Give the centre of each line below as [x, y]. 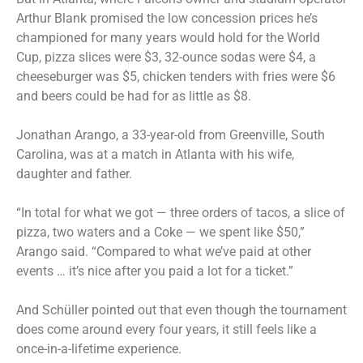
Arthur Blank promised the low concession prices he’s [167, 18]
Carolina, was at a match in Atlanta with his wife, [155, 154]
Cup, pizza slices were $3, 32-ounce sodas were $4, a [166, 57]
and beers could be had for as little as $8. [134, 96]
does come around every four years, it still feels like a [167, 329]
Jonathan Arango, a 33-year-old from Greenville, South [171, 135]
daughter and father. [74, 173]
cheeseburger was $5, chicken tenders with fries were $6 [176, 76]
